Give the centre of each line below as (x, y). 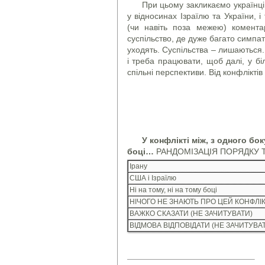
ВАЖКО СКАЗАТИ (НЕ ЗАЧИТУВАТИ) (191, 213)
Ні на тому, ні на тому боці (173, 190)
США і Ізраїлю (153, 178)
